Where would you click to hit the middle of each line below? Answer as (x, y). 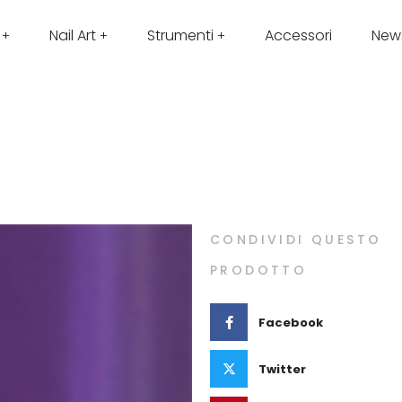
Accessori (298, 35)
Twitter (282, 369)
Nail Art (72, 35)
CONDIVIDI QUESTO (296, 240)
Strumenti (180, 35)
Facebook (290, 322)
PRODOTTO (259, 270)
